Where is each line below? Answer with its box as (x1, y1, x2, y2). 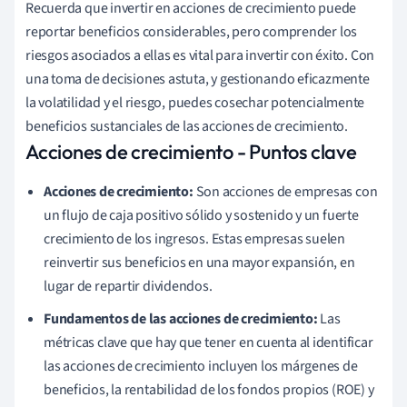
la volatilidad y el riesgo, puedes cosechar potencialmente (25, 92, 365, 113)
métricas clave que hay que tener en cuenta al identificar (44, 332, 373, 352)
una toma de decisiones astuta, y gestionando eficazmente (25, 68, 370, 89)
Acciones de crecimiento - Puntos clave (25, 138, 357, 164)
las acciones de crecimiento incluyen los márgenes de (44, 355, 358, 376)
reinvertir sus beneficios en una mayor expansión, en (44, 252, 355, 273)
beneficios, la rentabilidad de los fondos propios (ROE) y (44, 379, 374, 400)
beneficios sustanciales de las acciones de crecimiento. (25, 115, 348, 136)
